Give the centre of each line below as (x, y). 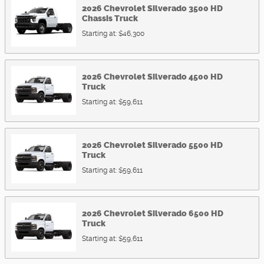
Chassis (97, 19)
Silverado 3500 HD (185, 9)
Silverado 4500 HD (185, 77)
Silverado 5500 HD (185, 145)
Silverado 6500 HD (185, 214)
